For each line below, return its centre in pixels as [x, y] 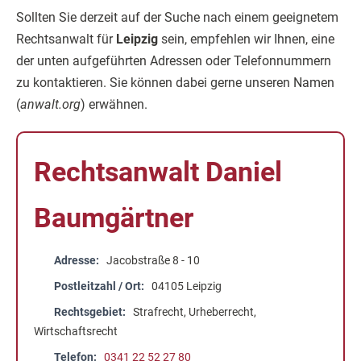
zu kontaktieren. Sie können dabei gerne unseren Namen [175, 83]
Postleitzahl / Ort [98, 286]
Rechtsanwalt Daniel [158, 172]
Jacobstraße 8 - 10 [153, 261]
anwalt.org [50, 104]
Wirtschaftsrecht [76, 332]
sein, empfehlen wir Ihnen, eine [246, 39]
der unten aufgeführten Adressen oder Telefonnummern [174, 61]
